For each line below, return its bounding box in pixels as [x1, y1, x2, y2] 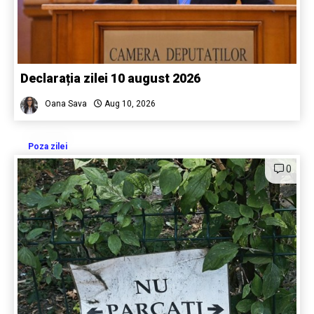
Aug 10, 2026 [102, 99, 156, 109]
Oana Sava [45, 99, 87, 109]
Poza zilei [28, 142, 67, 152]
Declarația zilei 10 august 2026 [20, 71, 200, 86]
